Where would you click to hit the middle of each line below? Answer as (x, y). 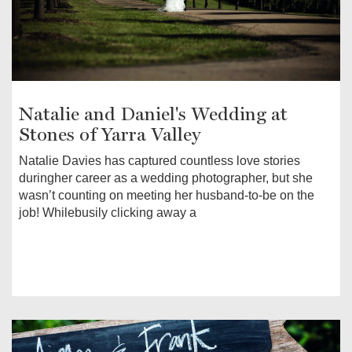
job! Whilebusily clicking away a (108, 212)
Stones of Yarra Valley (110, 134)
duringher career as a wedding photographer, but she (166, 178)
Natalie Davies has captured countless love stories (159, 160)
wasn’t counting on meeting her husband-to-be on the (167, 195)
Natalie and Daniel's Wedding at (153, 114)
